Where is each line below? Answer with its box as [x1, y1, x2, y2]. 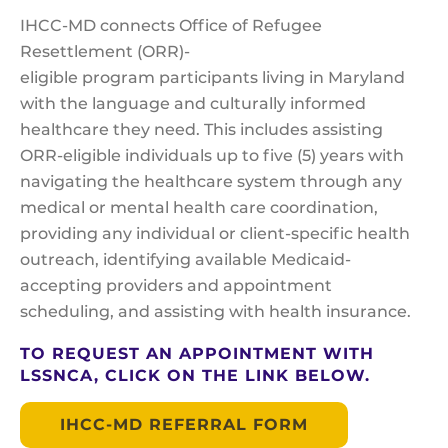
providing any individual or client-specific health [20, 224, 410, 244]
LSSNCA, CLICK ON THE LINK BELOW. [20, 366, 376, 386]
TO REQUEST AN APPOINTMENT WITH [20, 344, 374, 364]
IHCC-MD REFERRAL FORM [60, 415, 308, 435]
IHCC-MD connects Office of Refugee [20, 16, 322, 36]
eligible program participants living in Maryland [20, 68, 405, 88]
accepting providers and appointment [20, 276, 332, 296]
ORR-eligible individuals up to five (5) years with [20, 146, 404, 166]
